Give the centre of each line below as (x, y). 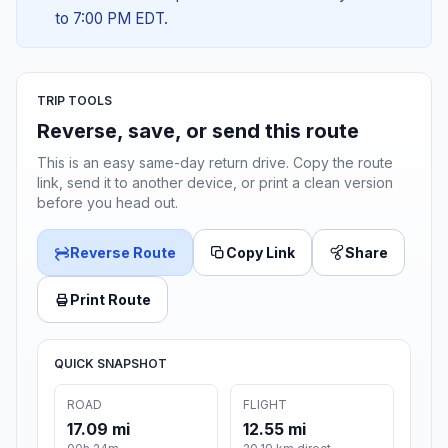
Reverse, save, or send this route (198, 131)
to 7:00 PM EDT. (111, 19)
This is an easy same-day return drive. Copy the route (215, 163)
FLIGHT (265, 405)
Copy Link (260, 253)
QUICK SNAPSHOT (110, 364)
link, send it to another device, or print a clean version (215, 183)
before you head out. (107, 203)
